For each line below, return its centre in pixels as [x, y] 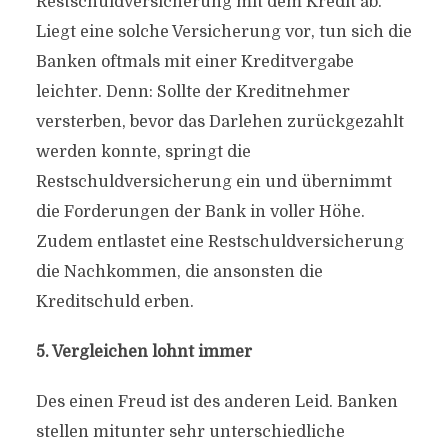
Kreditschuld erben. [114, 302]
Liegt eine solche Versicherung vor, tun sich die [223, 32]
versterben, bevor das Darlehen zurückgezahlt [219, 122]
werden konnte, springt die [143, 152]
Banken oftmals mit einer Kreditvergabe [194, 62]
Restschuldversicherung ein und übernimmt [213, 182]
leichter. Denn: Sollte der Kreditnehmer [192, 92]
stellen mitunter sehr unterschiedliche [190, 432]
